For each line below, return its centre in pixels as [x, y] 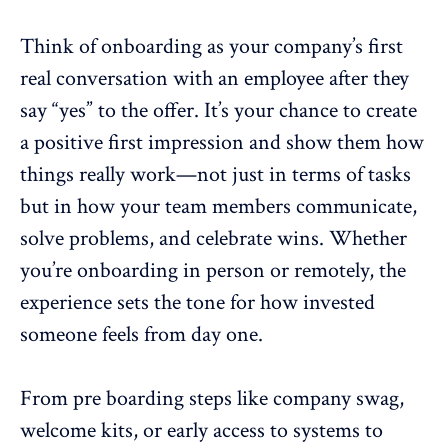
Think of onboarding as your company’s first [211, 47]
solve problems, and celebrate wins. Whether [213, 239]
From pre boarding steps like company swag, [212, 399]
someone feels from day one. [141, 335]
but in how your [92, 207]
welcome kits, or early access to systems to [201, 431]
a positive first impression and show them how [222, 143]
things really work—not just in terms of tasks [215, 175]
